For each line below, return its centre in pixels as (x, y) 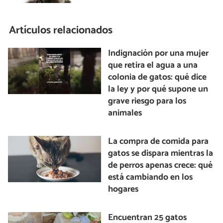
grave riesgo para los (147, 101)
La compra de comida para (159, 141)
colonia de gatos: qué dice (158, 77)
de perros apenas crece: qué (161, 165)
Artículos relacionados (61, 31)
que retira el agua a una (153, 65)
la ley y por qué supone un (158, 89)
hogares (123, 189)
